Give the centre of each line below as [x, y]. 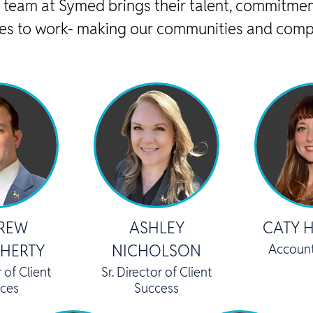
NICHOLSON [156, 250]
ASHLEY [156, 227]
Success [156, 288]
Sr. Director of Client [156, 272]
